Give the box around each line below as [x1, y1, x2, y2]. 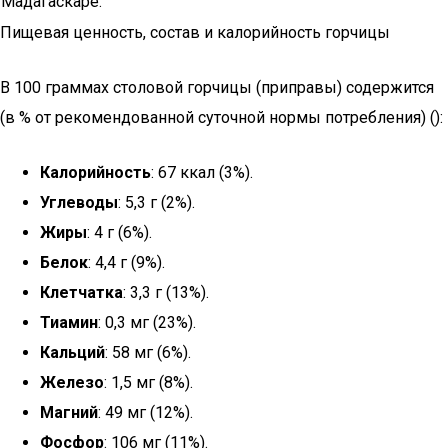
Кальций [40, 343, 105, 362]
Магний [40, 403, 98, 422]
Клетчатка [40, 283, 123, 302]
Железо [40, 373, 104, 392]
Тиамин [40, 313, 98, 332]
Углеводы [40, 193, 118, 212]
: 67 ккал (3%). [151, 163, 253, 182]
